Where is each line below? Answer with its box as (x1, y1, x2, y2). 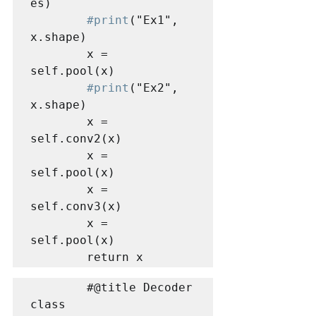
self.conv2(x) (30, 131, 122, 145)
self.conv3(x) (30, 199, 122, 213)
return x (87, 250, 143, 264)
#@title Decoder (30, 280, 87, 294)
